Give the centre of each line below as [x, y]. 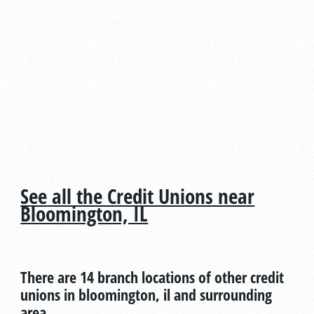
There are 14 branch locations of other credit [152, 277]
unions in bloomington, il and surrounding [146, 294]
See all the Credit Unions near [138, 196]
